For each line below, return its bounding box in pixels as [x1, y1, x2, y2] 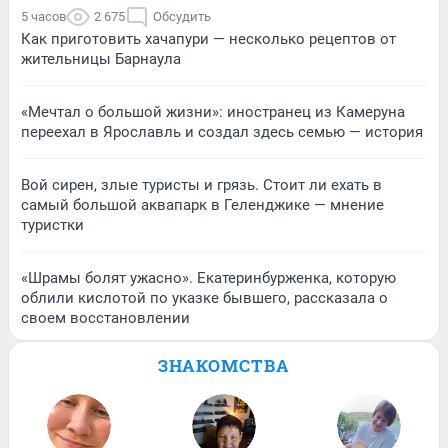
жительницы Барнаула [21, 49, 181, 68]
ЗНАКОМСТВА [158, 353, 290, 377]
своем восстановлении [21, 308, 190, 327]
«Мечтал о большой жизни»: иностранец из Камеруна [21, 102, 405, 121]
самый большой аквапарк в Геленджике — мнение [21, 195, 384, 214]
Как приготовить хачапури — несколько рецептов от [21, 29, 396, 48]
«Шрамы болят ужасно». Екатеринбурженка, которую [21, 268, 396, 287]
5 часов [21, 8, 66, 24]
